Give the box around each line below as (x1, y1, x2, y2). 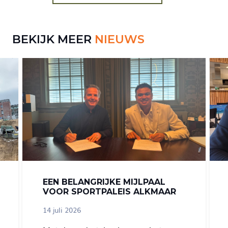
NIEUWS (95, 32, 145, 47)
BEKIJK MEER (12, 32, 95, 47)
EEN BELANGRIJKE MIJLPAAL (42, 177, 165, 187)
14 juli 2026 (42, 204, 81, 215)
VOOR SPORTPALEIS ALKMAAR (42, 187, 176, 197)
